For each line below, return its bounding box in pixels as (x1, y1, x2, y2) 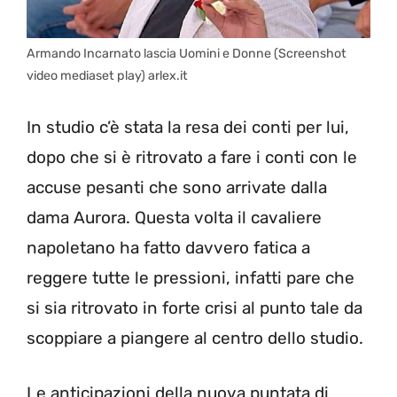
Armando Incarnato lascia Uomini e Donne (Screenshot (27, 46, 346, 62)
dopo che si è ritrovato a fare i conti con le (27, 146, 357, 167)
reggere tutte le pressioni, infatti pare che (27, 267, 354, 288)
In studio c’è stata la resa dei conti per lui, (27, 116, 349, 137)
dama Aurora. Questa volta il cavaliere (27, 206, 322, 228)
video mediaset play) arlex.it (27, 68, 188, 84)
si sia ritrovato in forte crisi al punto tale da (27, 297, 362, 318)
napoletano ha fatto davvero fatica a (27, 237, 310, 258)
